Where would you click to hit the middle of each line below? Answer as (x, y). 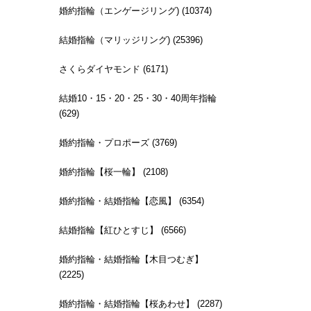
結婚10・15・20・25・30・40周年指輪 (138, 98)
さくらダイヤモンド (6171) (114, 69)
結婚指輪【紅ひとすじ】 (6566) (123, 230)
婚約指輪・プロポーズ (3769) (118, 142)
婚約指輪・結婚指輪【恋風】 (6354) (132, 201)
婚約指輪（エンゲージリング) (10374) (135, 10)
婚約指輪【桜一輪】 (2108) (114, 171)
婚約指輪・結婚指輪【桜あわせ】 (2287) (141, 303)
